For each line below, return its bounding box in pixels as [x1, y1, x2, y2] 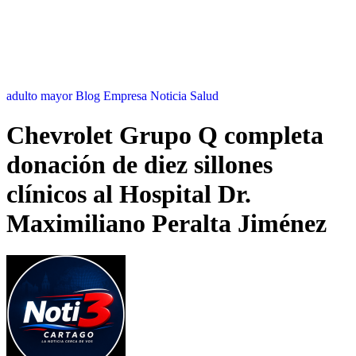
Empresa [103, 89, 150, 103]
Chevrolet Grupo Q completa [6, 120, 323, 149]
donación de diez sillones [6, 149, 273, 179]
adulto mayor [6, 89, 75, 103]
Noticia [150, 89, 190, 103]
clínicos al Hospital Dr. [6, 179, 251, 208]
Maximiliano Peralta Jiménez [6, 208, 327, 238]
